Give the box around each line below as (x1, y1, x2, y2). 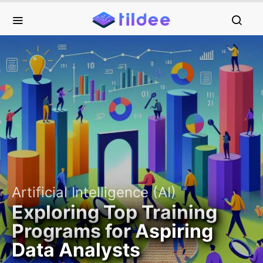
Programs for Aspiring (12, 220, 213, 242)
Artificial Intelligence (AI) (12, 184, 176, 201)
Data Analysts (12, 238, 140, 261)
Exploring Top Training (12, 201, 217, 224)
